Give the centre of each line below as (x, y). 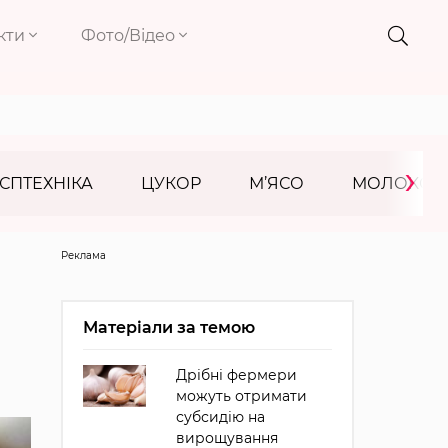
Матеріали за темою (168, 327)
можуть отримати (241, 396)
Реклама (83, 255)
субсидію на (220, 417)
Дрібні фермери (236, 375)
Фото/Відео (130, 35)
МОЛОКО (392, 183)
